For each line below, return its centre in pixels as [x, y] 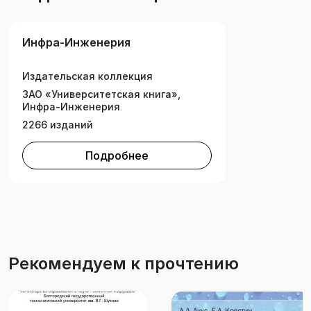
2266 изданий [58, 125]
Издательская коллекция [87, 76]
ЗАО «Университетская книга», [101, 94]
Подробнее [117, 156]
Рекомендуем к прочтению [124, 264]
